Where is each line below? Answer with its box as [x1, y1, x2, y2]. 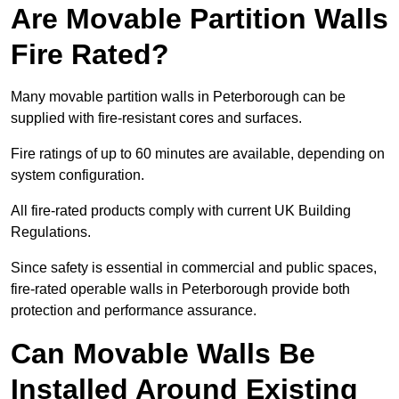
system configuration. [11, 167, 144, 183]
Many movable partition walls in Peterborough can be [11, 89, 346, 105]
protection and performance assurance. [11, 303, 256, 319]
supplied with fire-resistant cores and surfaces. [11, 110, 302, 126]
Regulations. [11, 224, 91, 240]
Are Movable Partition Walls [11, 3, 388, 36]
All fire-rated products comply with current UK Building [11, 203, 351, 219]
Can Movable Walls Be [11, 338, 315, 370]
